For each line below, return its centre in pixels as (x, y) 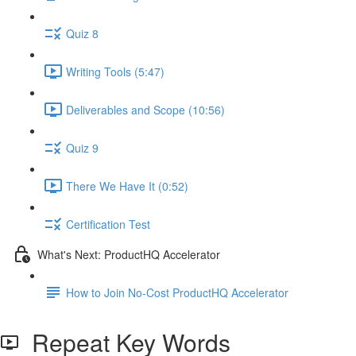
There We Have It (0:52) (127, 186)
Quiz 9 (82, 147)
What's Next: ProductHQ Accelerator (129, 254)
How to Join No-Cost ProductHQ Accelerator (177, 292)
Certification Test (108, 224)
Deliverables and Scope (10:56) (145, 109)
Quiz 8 (82, 33)
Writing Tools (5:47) (115, 71)
